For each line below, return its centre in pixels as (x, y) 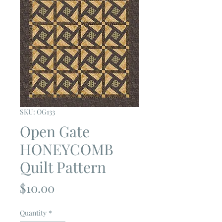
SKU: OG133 (37, 111)
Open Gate (55, 131)
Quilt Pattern (63, 167)
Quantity (33, 213)
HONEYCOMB (67, 149)
